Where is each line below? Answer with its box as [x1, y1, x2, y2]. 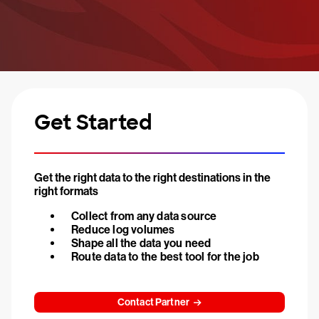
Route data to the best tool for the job [71, 250, 259, 263]
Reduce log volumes [71, 223, 175, 236]
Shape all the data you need [71, 236, 211, 250]
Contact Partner [117, 296, 190, 308]
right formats [34, 184, 98, 198]
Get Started [34, 110, 152, 136]
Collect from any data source [71, 209, 217, 223]
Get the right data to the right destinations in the [34, 171, 271, 184]
